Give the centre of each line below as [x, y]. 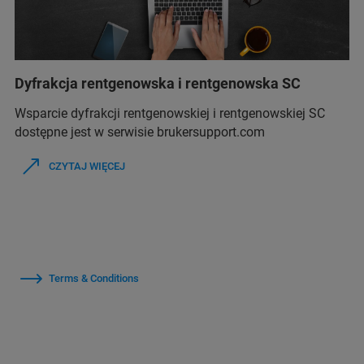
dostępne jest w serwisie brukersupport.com [140, 132]
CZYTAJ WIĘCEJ [87, 166]
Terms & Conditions [94, 278]
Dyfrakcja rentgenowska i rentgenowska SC [158, 83]
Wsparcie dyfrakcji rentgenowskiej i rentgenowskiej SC [170, 113]
